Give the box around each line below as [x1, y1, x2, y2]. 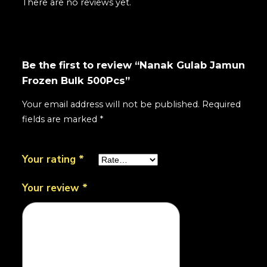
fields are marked [22, 113, 100, 125]
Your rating [22, 152, 79, 166]
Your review [22, 181, 83, 195]
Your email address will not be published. [22, 98, 200, 110]
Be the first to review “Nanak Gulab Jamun [22, 58, 246, 71]
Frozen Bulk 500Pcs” [22, 74, 131, 86]
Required [202, 98, 241, 110]
